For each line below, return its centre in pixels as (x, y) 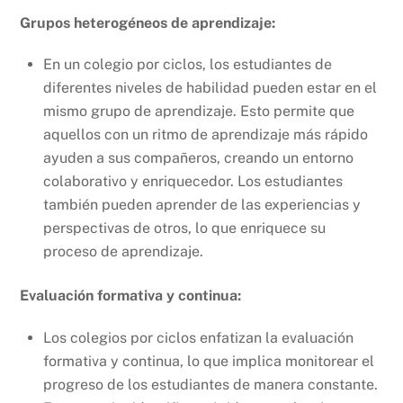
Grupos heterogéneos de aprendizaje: (148, 22)
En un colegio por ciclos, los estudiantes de (188, 65)
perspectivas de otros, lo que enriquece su (184, 228)
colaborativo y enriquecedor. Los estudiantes (193, 182)
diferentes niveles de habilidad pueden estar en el (210, 88)
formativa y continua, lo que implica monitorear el (209, 361)
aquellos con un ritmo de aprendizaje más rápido (206, 135)
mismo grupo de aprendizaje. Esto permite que (199, 112)
